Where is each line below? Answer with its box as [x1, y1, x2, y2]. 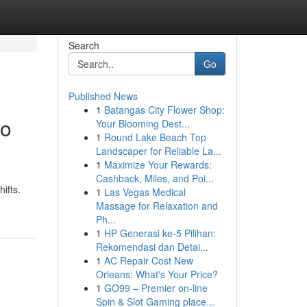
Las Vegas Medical [103, 185, 186, 199]
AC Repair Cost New [103, 254, 193, 267]
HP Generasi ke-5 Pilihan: [103, 226, 216, 240]
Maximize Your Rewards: [103, 158, 212, 171]
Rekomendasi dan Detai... [95, 240, 208, 254]
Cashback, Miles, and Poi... [95, 171, 214, 185]
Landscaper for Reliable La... [95, 144, 221, 158]
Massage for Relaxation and [95, 199, 218, 212]
